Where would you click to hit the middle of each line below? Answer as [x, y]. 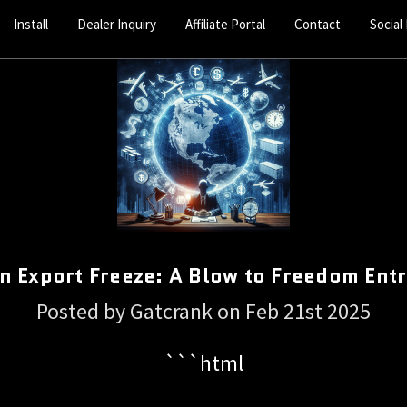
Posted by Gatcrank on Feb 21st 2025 [203, 311]
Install [31, 24]
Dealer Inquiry [117, 24]
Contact [318, 24]
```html [203, 362]
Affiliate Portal [226, 24]
